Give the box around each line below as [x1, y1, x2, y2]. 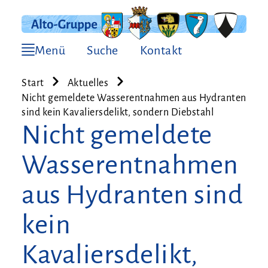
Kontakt [140, 43, 182, 57]
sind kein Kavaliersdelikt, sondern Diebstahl [22, 106, 214, 118]
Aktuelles [67, 77, 108, 89]
